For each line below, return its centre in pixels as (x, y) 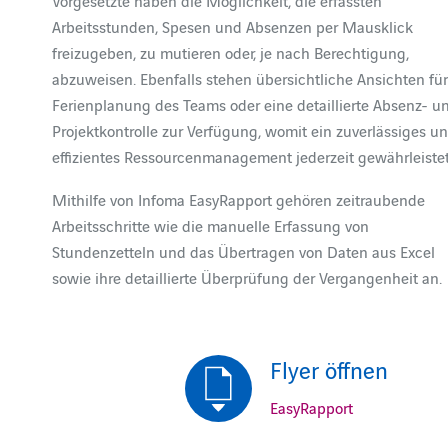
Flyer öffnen (328, 368)
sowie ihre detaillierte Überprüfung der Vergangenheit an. (247, 277)
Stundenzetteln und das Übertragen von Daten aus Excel (244, 251)
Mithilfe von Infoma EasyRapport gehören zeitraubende (239, 199)
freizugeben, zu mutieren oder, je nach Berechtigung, (231, 52)
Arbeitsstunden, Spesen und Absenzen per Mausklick (233, 26)
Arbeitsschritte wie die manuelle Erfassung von (211, 225)
